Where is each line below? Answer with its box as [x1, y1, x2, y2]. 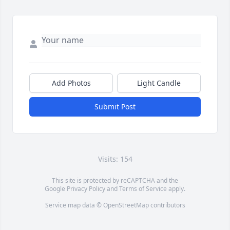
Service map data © [45, 201, 103, 210]
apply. [167, 184, 185, 194]
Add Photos [51, 78, 91, 88]
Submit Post [94, 102, 136, 112]
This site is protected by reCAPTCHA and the [52, 176, 178, 185]
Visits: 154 [98, 154, 132, 164]
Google [45, 184, 67, 194]
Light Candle [137, 78, 181, 88]
